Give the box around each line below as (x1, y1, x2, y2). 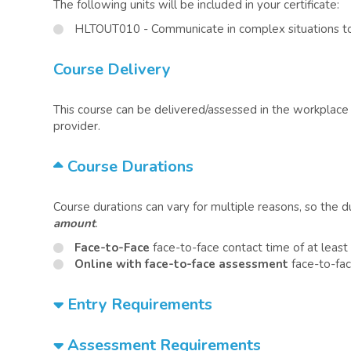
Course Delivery (53, 59, 171, 80)
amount (53, 215, 96, 231)
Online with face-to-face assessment (74, 256, 288, 272)
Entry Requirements (63, 294, 212, 315)
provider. (53, 118, 100, 134)
